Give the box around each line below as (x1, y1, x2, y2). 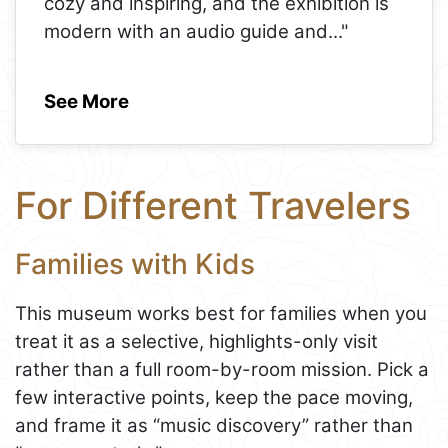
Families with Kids (15, 247, 255, 282)
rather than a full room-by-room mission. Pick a (15, 357, 429, 381)
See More (44, 90, 129, 114)
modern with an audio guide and (44, 20, 328, 44)
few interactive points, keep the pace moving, (15, 385, 413, 409)
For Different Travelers (15, 183, 411, 229)
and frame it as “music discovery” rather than (15, 413, 413, 437)
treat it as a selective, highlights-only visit (15, 329, 378, 353)
